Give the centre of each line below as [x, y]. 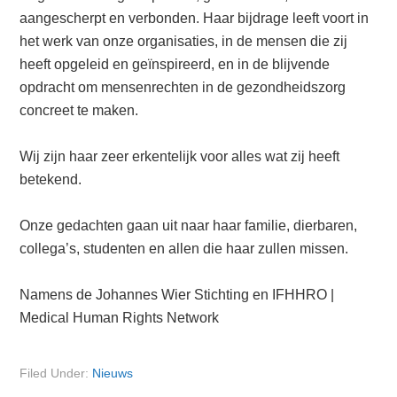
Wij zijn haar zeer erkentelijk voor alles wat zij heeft [180, 156]
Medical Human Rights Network [120, 318]
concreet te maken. [79, 110]
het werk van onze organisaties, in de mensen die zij [184, 41]
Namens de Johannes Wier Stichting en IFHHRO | [177, 295]
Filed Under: [56, 373]
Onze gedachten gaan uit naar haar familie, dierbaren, [189, 226]
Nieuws [113, 373]
